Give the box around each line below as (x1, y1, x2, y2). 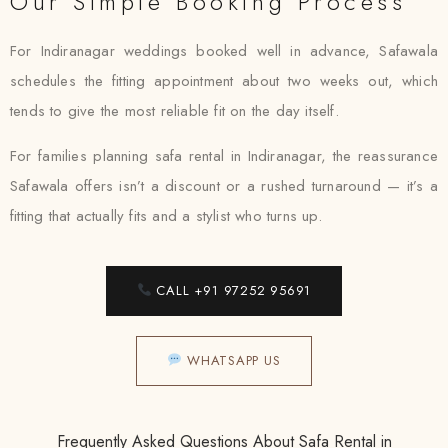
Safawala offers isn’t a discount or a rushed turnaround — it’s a (10, 175, 438, 197)
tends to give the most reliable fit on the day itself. (10, 100, 339, 122)
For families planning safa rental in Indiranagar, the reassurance (10, 145, 438, 167)
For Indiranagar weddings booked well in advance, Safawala (10, 40, 438, 62)
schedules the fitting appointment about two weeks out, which (10, 70, 438, 92)
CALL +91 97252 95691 (151, 281, 312, 300)
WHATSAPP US (182, 351, 281, 370)
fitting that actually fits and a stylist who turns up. (10, 205, 322, 227)
